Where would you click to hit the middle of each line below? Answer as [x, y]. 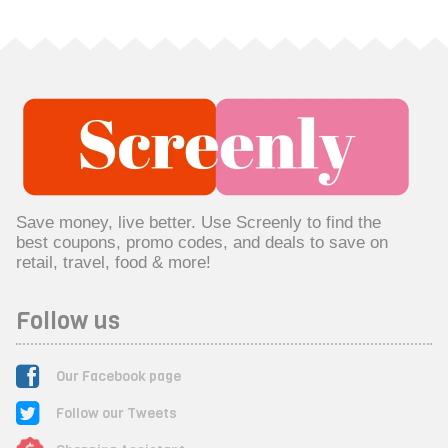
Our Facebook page [118, 376]
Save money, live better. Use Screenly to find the [198, 221]
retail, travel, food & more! [113, 261]
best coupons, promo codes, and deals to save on [201, 241]
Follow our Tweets [116, 413]
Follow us [67, 320]
